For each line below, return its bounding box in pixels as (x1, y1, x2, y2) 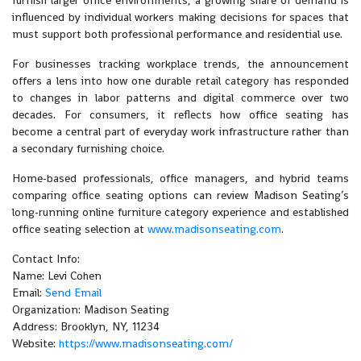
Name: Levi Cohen (12, 268, 102, 283)
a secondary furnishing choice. (12, 141, 164, 156)
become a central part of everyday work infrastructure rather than (12, 124, 349, 139)
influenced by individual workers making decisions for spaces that (12, 10, 349, 24)
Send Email (45, 285, 102, 300)
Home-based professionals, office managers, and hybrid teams (12, 171, 349, 185)
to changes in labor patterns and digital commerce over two (12, 90, 349, 105)
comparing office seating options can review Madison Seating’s (12, 188, 349, 202)
